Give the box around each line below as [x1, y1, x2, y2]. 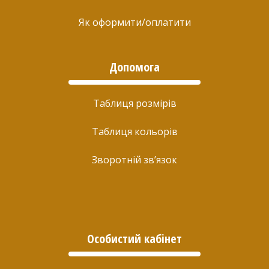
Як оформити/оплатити [78, 15, 191, 29]
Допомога [109, 58, 160, 75]
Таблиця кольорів [91, 124, 178, 138]
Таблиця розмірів [92, 96, 177, 110]
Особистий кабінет [87, 230, 182, 247]
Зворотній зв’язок [92, 153, 177, 166]
